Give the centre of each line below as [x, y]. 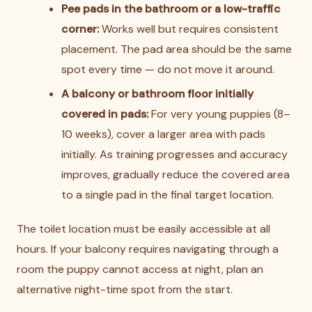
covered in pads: [105, 114]
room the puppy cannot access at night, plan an [140, 269]
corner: [80, 29]
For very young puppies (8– [219, 114]
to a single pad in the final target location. [167, 195]
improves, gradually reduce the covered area [175, 174]
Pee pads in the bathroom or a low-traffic [171, 9]
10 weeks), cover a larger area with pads [163, 134]
